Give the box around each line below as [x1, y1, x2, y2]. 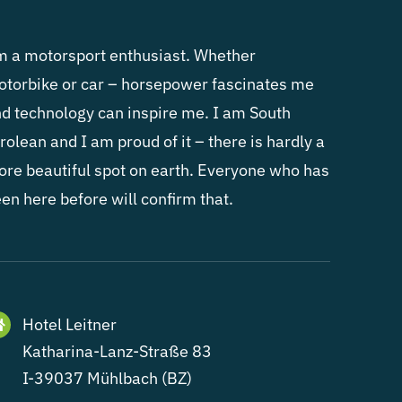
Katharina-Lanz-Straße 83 [22, 340, 213, 362]
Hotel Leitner [22, 313, 118, 335]
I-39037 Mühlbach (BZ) [22, 367, 193, 389]
